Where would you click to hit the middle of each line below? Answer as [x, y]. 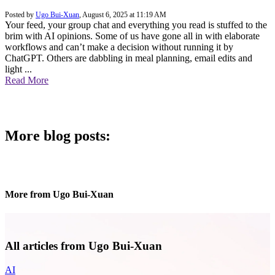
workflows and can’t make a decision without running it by [119, 47]
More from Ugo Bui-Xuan [59, 195]
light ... [18, 69]
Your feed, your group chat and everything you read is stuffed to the [136, 25]
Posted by [20, 14]
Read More [27, 80]
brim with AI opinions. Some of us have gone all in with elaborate [132, 36]
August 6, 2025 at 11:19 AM [124, 14]
